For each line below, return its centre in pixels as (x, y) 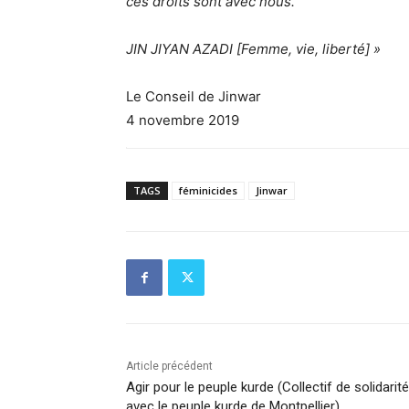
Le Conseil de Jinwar (194, 97)
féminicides (208, 191)
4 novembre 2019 (183, 121)
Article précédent (169, 367)
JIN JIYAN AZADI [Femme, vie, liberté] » (253, 49)
